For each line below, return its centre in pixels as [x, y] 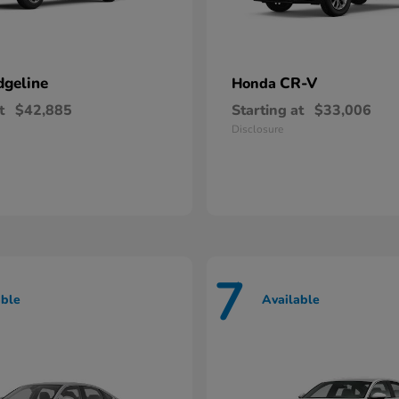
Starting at [268, 110]
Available [291, 299]
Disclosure [257, 129]
